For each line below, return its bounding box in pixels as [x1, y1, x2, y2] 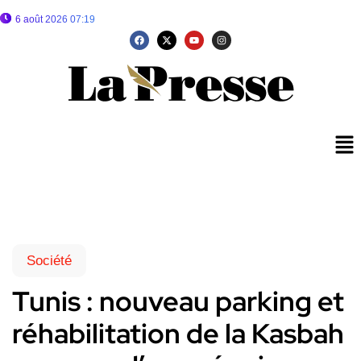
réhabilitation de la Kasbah [12, 315, 344, 352]
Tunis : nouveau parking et [12, 283, 344, 320]
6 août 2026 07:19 [15, 14, 95, 25]
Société [27, 253, 72, 269]
